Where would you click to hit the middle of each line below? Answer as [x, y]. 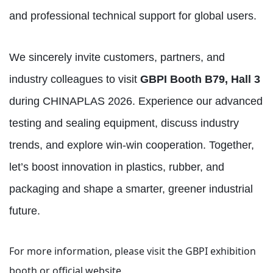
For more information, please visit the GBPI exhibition [133, 251]
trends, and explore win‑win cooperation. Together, [132, 145]
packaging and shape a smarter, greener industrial [131, 189]
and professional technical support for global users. [133, 16]
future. [25, 211]
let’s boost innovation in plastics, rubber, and [117, 167]
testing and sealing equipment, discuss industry [124, 123]
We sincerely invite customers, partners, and [117, 57]
